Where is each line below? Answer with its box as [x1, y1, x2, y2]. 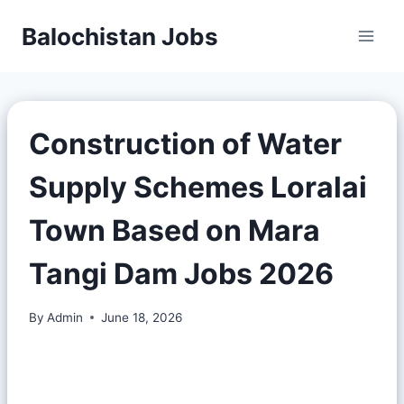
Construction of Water [29, 126, 342, 161]
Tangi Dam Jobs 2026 [29, 256, 334, 291]
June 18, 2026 [101, 309, 183, 325]
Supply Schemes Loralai [29, 170, 367, 205]
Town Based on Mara [29, 213, 320, 248]
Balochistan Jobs [22, 22, 218, 50]
